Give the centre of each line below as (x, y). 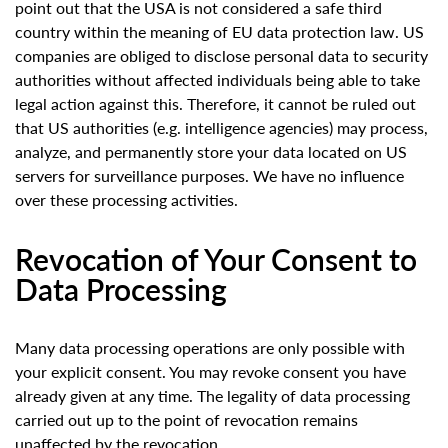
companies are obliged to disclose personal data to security (221, 56)
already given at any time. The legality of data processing (212, 396)
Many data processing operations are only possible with (210, 348)
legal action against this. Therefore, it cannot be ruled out (215, 104)
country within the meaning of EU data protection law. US (219, 32)
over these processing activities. (126, 200)
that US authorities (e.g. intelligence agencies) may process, (221, 128)
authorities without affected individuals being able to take (217, 80)
